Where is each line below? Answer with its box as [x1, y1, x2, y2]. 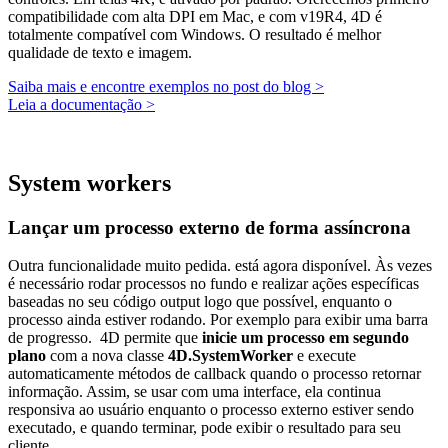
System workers [8, 169, 171, 196]
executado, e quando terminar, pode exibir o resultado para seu [8, 419, 401, 437]
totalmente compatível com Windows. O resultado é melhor [8, 25, 381, 43]
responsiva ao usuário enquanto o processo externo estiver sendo [8, 401, 414, 419]
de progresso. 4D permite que [8, 329, 202, 347]
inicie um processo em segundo [202, 329, 409, 347]
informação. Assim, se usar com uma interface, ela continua [8, 383, 385, 401]
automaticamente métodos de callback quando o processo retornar [8, 365, 421, 383]
